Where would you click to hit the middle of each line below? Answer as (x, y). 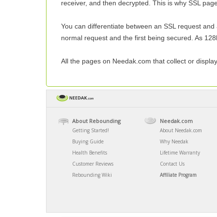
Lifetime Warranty (180, 153)
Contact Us (172, 164)
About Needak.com (181, 130)
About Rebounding (96, 121)
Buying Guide (88, 141)
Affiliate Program (178, 175)
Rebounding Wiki (92, 175)
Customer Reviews (93, 164)
